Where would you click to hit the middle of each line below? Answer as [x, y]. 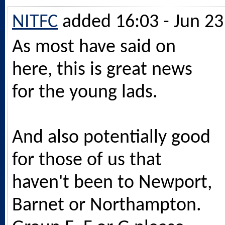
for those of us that [87, 160]
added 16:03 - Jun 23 [143, 22]
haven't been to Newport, [112, 183]
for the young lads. [85, 92]
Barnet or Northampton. [107, 205]
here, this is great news [102, 70]
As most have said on [94, 47]
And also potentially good [111, 138]
